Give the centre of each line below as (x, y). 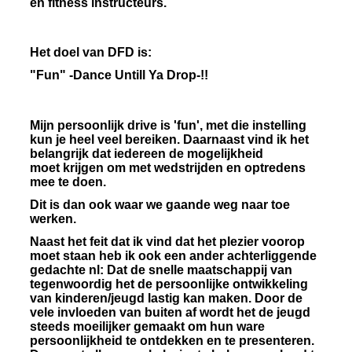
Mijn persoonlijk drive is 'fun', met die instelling (168, 125)
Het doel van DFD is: (90, 53)
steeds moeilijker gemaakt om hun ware (147, 326)
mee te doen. (68, 181)
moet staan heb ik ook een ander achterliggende (173, 255)
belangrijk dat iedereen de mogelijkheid (146, 153)
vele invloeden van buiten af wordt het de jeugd (170, 312)
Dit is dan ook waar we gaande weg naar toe (159, 204)
